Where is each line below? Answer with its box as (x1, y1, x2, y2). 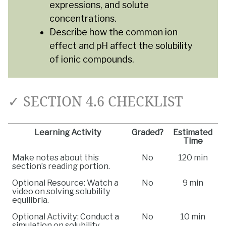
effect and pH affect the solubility (49, 40, 193, 51)
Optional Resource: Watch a (12, 178, 119, 188)
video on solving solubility (12, 186, 110, 197)
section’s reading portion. (12, 161, 110, 172)
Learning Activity (34, 127, 101, 138)
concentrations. (49, 13, 117, 24)
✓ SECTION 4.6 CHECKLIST (8, 91, 183, 110)
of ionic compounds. (49, 54, 134, 65)
